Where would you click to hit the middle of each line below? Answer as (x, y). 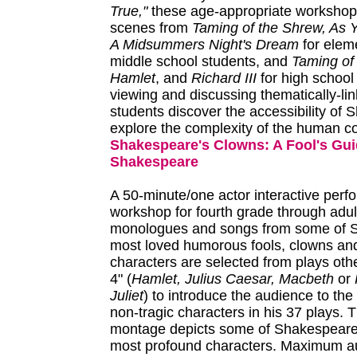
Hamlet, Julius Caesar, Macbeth (233, 279)
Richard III (224, 78)
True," (131, 11)
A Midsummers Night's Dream (204, 45)
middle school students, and (201, 61)
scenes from (151, 28)
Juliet (127, 296)
